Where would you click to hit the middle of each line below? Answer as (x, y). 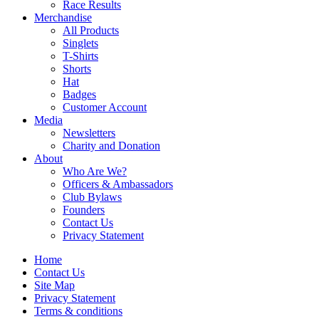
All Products (91, 31)
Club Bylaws (92, 197)
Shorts (77, 69)
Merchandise (63, 18)
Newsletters (89, 133)
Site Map (54, 286)
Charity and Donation (111, 146)
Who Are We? (95, 172)
